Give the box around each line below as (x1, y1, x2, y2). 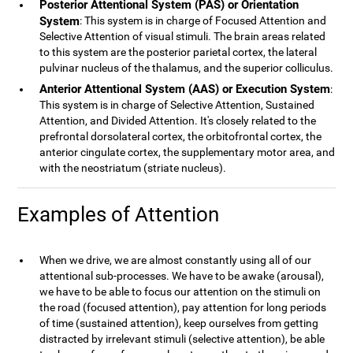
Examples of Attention (17, 203, 220, 226)
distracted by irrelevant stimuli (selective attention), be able (39, 333, 325, 345)
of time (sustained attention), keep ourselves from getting (39, 317, 319, 329)
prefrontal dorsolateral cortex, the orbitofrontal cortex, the (39, 130, 322, 143)
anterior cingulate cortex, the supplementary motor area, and (39, 146, 336, 158)
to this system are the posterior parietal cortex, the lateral (39, 46, 318, 58)
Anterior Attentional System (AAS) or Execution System (39, 82, 331, 96)
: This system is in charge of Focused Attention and (80, 14, 327, 27)
